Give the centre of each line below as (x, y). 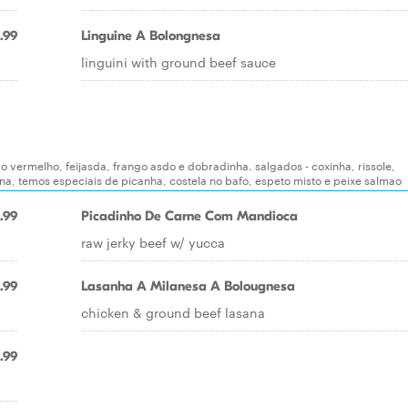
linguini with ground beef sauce (178, 62)
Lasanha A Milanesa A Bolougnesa (188, 286)
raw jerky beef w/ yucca (153, 242)
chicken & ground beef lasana (173, 312)
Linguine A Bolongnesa (151, 36)
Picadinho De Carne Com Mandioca (189, 216)
